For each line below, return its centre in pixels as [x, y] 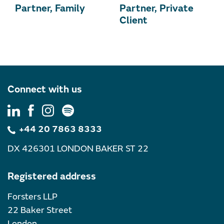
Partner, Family [50, 8]
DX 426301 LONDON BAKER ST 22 [78, 149]
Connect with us [45, 89]
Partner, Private [156, 8]
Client [133, 20]
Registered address [52, 176]
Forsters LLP [32, 197]
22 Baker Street [40, 210]
